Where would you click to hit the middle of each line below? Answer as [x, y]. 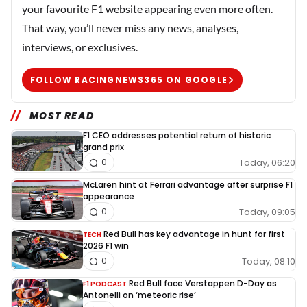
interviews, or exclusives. [80, 47]
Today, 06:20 [267, 162]
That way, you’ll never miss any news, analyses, [130, 28]
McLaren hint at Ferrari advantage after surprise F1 [188, 185]
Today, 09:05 [267, 212]
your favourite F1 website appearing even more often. [147, 9]
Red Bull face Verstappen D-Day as [203, 284]
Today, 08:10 [269, 261]
